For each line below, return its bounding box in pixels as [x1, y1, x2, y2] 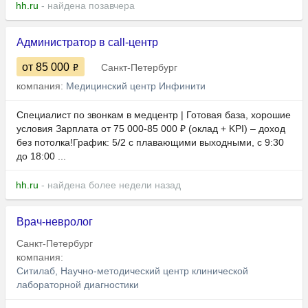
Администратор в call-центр [16, 36, 158, 49]
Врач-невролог [16, 216, 93, 228]
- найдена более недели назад [38, 179, 181, 191]
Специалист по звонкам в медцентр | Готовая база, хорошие [16, 109, 291, 121]
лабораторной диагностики [16, 279, 139, 291]
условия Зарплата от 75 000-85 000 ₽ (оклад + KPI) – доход [16, 123, 285, 135]
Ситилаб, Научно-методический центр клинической [16, 265, 248, 277]
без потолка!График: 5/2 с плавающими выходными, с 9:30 [16, 137, 284, 148]
